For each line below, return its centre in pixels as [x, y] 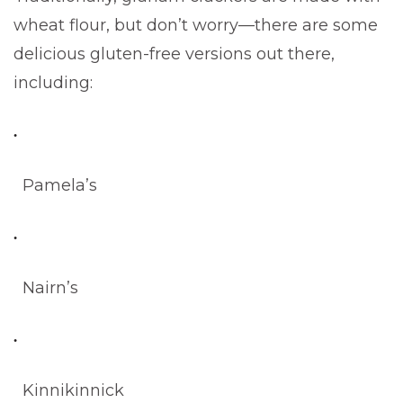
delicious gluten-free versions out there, [174, 54]
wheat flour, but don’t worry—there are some [196, 25]
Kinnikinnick [73, 390]
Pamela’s [60, 185]
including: [53, 82]
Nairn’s [50, 287]
